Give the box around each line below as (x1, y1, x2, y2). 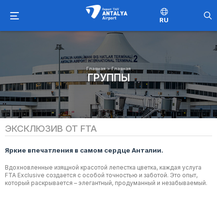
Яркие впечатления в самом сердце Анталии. (5, 146, 163, 154)
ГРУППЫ (87, 71, 130, 84)
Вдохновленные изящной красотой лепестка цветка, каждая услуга (5, 164, 201, 171)
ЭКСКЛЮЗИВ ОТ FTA (5, 123, 97, 134)
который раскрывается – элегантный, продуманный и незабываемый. (5, 179, 207, 186)
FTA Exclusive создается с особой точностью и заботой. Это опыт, (5, 171, 198, 179)
